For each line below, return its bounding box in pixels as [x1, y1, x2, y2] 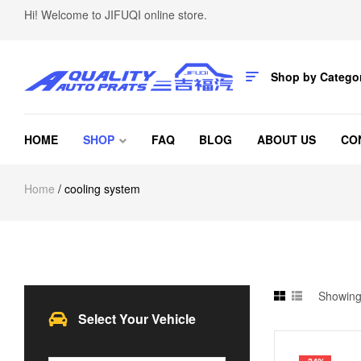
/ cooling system [55, 180, 140, 197]
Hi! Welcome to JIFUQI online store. [24, 6, 207, 23]
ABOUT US [257, 131, 317, 147]
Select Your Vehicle [78, 309, 196, 328]
